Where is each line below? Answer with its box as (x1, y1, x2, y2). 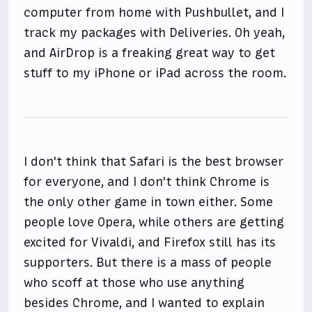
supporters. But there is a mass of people (24, 254, 272, 271)
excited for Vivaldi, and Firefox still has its (24, 234, 276, 251)
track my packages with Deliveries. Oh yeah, (24, 24, 286, 41)
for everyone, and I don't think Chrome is (24, 173, 270, 190)
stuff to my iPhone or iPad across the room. (24, 65, 287, 81)
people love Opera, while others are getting (24, 214, 285, 231)
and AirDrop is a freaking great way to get (24, 45, 276, 61)
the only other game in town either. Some (24, 194, 274, 210)
